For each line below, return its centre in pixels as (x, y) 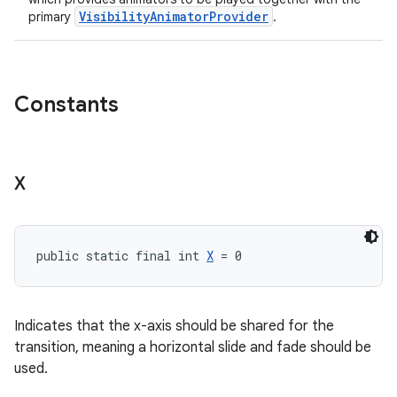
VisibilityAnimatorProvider (174, 16)
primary (51, 17)
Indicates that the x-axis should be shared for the (174, 326)
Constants (66, 105)
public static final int (121, 256)
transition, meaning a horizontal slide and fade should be (193, 347)
